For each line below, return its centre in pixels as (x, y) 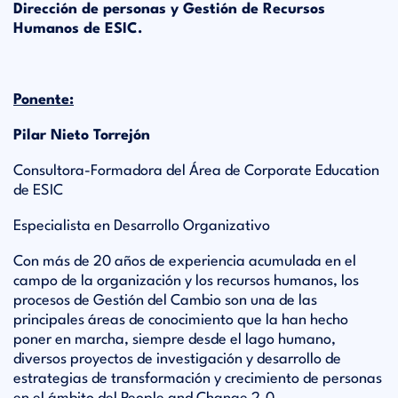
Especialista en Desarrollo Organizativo (142, 226)
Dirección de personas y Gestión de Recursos (169, 9)
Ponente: (44, 100)
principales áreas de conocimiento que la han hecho (181, 320)
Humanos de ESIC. (80, 29)
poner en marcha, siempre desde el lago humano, (175, 340)
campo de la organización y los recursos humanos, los (186, 281)
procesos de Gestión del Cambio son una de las (165, 301)
